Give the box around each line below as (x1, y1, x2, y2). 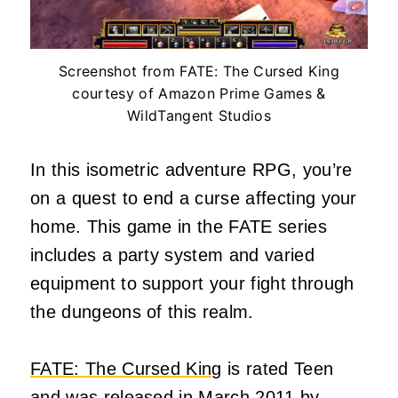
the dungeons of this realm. (30, 301, 254, 322)
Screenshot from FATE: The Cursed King (59, 61, 339, 80)
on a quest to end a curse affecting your (30, 187, 357, 208)
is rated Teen (221, 358, 334, 378)
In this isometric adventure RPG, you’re (30, 159, 353, 179)
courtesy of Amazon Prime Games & (72, 84, 326, 102)
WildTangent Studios (126, 106, 272, 124)
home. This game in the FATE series (30, 216, 327, 236)
